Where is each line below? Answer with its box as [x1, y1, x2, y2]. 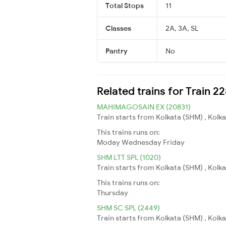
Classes [105, 23, 131, 33]
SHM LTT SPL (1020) [97, 152, 161, 162]
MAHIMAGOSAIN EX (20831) [97, 102, 191, 111]
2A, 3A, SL [165, 23, 198, 33]
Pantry [105, 46, 128, 55]
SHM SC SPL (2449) [97, 203, 160, 212]
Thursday [97, 188, 128, 197]
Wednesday [122, 137, 161, 147]
